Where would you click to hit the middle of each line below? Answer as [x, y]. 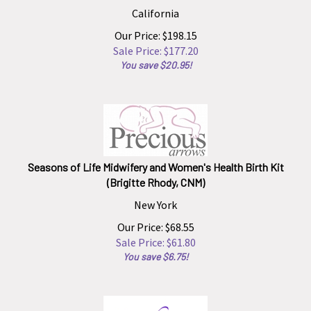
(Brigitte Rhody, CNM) [155, 176]
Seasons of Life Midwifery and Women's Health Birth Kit [155, 161]
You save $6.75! [155, 250]
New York [155, 199]
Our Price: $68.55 [155, 221]
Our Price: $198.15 [155, 29]
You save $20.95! [155, 59]
